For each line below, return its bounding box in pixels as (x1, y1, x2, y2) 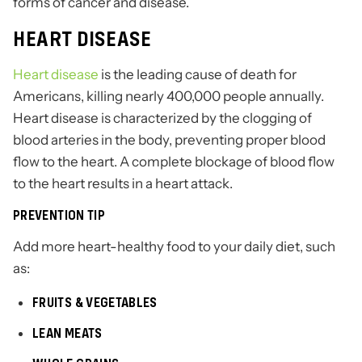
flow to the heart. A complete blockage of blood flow (13, 153, 335, 171)
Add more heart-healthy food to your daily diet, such (13, 238, 335, 256)
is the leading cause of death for (99, 65, 297, 84)
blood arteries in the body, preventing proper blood (13, 131, 326, 149)
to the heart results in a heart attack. (13, 175, 233, 193)
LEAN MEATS (32, 325, 103, 342)
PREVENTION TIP (13, 207, 106, 224)
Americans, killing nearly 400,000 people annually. (13, 87, 324, 106)
